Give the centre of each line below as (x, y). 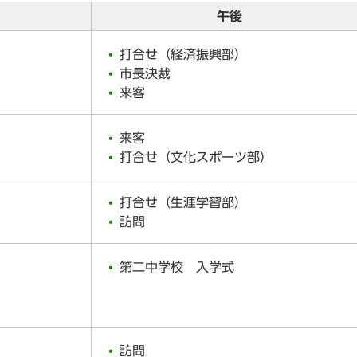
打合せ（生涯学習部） (183, 202)
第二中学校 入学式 (177, 267)
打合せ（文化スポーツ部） (196, 157)
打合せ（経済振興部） (183, 54)
